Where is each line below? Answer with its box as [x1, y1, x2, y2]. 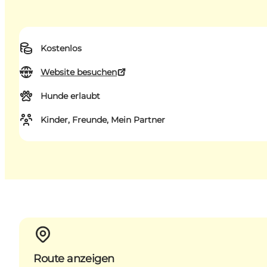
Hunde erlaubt [41, 91, 100, 102]
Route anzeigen [33, 252, 114, 265]
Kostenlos [41, 43, 82, 54]
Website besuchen [41, 67, 117, 78]
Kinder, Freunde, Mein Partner [41, 114, 165, 126]
